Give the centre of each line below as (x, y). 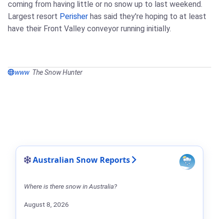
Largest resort (34, 16)
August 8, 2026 (46, 204)
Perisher (74, 16)
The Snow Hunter (57, 72)
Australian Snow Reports (81, 160)
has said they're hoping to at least (147, 16)
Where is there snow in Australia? (70, 186)
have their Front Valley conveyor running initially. (89, 29)
